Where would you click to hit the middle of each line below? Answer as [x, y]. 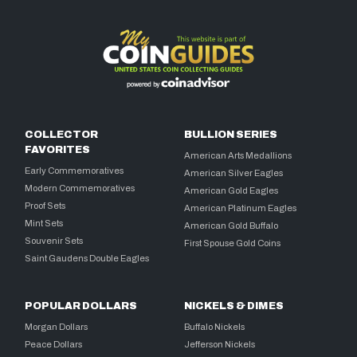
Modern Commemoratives [80, 188]
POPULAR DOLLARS [81, 306]
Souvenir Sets [54, 240]
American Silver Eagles [234, 173]
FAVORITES [58, 149]
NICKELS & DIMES [234, 306]
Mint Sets [44, 223]
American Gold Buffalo [231, 225]
